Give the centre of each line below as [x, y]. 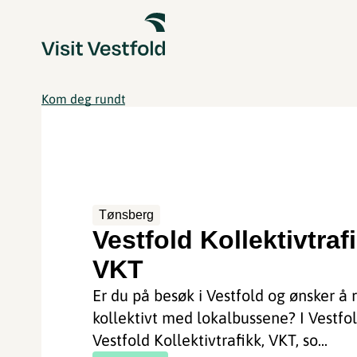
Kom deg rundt [83, 99]
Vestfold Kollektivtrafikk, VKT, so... [210, 340]
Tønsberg [127, 215]
